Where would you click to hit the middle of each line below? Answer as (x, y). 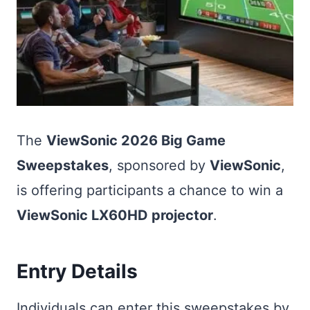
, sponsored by (159, 165)
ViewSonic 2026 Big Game (136, 140)
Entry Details (77, 271)
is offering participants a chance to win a (150, 190)
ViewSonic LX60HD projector (115, 215)
